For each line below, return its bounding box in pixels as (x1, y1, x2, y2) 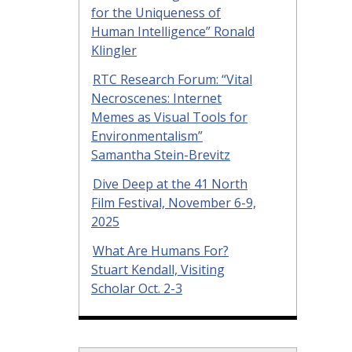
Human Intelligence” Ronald (91, 23, 255, 41)
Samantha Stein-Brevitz (91, 145, 230, 163)
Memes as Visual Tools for (91, 108, 247, 126)
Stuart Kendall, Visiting (91, 260, 225, 278)
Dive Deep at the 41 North (93, 174, 247, 192)
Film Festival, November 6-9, (91, 193, 256, 211)
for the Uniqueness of (91, 4, 221, 22)
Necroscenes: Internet (91, 89, 222, 107)
